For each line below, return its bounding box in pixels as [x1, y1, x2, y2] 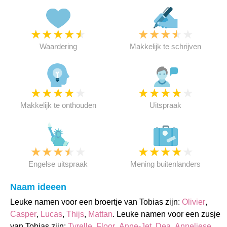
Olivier [182, 198, 205, 206]
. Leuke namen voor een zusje [112, 210, 220, 218]
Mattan [88, 210, 112, 218]
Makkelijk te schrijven [130, 42, 202, 51]
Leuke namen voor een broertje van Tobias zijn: [10, 198, 182, 206]
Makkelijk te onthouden [20, 101, 96, 109]
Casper [10, 210, 36, 218]
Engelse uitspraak [28, 160, 88, 168]
